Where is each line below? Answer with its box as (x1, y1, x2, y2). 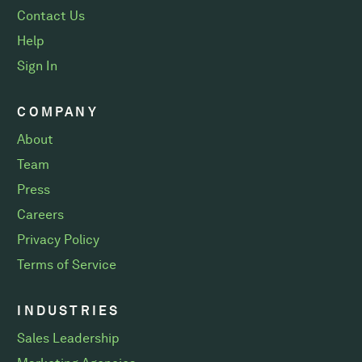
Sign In (17, 58, 58, 74)
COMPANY (17, 104, 99, 120)
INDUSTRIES (17, 303, 120, 318)
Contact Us (17, 8, 86, 23)
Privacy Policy (17, 232, 100, 247)
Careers (17, 207, 65, 222)
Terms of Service (17, 257, 117, 272)
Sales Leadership (17, 330, 120, 346)
